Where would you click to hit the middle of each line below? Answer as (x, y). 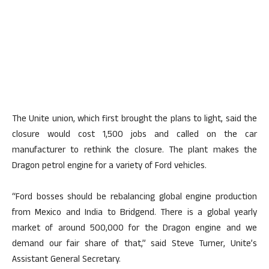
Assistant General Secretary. (66, 260)
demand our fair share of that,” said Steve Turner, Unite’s (134, 245)
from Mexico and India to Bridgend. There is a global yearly (134, 213)
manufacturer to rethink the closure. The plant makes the (134, 151)
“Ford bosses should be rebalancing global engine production (134, 198)
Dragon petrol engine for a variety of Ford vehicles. (109, 167)
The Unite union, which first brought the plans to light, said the (134, 120)
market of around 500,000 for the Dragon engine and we (134, 229)
